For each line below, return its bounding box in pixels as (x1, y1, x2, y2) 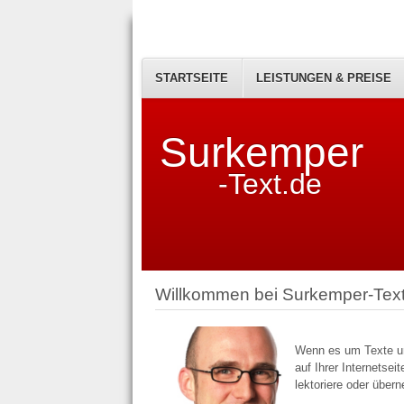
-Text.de (218, 168, 322, 201)
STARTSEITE (155, 71, 228, 85)
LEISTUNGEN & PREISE (256, 71, 391, 85)
